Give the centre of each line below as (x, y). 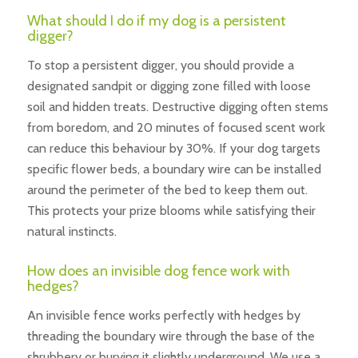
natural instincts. (72, 232)
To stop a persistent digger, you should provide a (160, 66)
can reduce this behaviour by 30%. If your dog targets (173, 149)
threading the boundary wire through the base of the (171, 336)
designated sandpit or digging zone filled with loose (169, 86)
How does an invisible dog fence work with (158, 271)
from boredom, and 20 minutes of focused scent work (176, 128)
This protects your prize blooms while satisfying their (171, 211)
